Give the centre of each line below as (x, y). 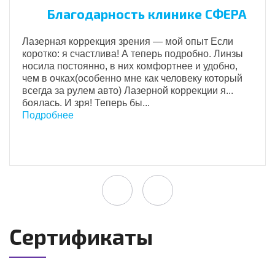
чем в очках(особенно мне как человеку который (132, 78)
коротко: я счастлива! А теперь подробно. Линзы (133, 54)
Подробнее (48, 115)
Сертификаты (81, 236)
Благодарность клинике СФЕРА (147, 14)
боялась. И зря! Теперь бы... (86, 103)
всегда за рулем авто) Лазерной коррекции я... (128, 91)
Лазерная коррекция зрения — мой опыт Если (128, 41)
